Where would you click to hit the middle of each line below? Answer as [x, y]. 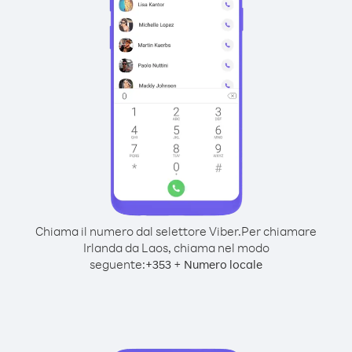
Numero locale [223, 264]
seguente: [117, 264]
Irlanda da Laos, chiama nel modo [176, 247]
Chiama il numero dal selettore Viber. [138, 231]
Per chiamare [279, 231]
